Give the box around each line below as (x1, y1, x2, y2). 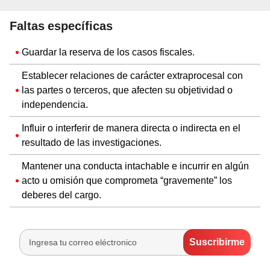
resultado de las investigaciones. (22, 136, 162, 148)
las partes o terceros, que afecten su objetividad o (22, 84, 233, 96)
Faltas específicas (10, 18, 113, 33)
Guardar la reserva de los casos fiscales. (22, 46, 195, 58)
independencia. (22, 98, 88, 110)
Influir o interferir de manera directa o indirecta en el (22, 122, 240, 134)
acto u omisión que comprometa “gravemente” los (22, 174, 232, 186)
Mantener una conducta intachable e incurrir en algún (22, 160, 249, 172)
